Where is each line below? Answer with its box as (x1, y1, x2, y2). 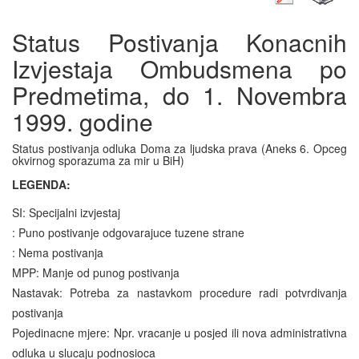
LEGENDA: (12, 175, 71, 192)
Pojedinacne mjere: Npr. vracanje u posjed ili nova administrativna (12, 324, 347, 341)
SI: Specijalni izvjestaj (12, 204, 120, 220)
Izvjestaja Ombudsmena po (12, 50, 347, 86)
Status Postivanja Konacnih (12, 24, 347, 59)
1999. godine (12, 103, 153, 139)
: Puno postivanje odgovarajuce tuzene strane (12, 224, 244, 240)
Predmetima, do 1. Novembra (12, 77, 347, 112)
